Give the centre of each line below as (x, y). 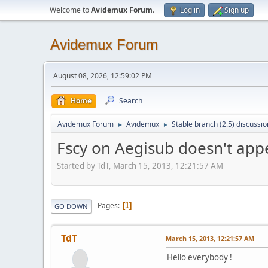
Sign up (237, 10)
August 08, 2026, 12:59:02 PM (103, 76)
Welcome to (70, 10)
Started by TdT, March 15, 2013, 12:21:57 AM (140, 165)
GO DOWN (71, 206)
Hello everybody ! (200, 257)
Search (131, 101)
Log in (190, 10)
